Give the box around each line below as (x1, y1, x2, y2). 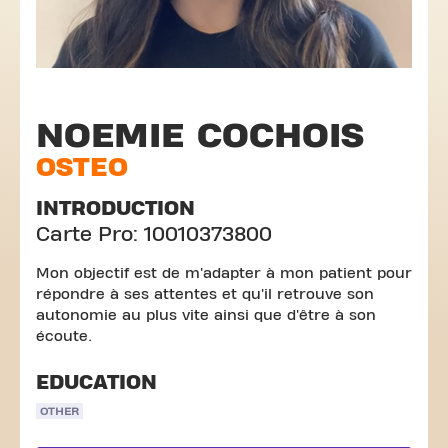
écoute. (36, 329, 92, 344)
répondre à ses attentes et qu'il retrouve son (36, 287, 374, 302)
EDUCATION (36, 372, 157, 393)
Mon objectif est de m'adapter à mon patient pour (36, 266, 412, 281)
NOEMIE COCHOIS (36, 116, 364, 155)
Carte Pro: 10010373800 (36, 224, 272, 245)
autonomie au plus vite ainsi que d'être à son (36, 308, 376, 323)
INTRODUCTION (36, 198, 195, 219)
